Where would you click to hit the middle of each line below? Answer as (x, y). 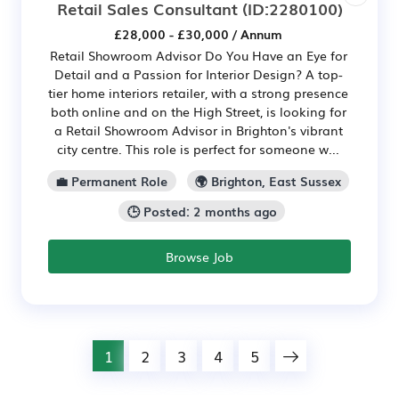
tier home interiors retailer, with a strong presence (198, 93)
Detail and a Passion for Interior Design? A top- (198, 74)
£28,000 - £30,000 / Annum (198, 34)
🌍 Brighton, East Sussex (268, 181)
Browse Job (199, 256)
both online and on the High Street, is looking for (198, 112)
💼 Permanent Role (112, 181)
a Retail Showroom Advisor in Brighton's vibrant (198, 130)
